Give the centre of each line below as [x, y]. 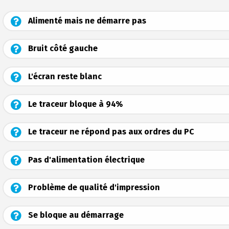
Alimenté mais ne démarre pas [86, 21]
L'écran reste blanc [64, 76]
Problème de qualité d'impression [93, 188]
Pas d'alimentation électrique [85, 159]
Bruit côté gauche [62, 49]
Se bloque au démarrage [75, 215]
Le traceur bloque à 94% [74, 104]
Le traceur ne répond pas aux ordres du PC [110, 132]
